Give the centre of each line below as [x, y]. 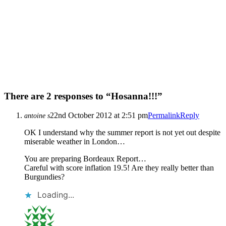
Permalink [164, 116]
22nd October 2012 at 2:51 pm [99, 116]
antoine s [37, 116]
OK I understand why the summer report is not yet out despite [122, 133]
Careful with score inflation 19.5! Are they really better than [119, 168]
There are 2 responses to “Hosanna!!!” [83, 96]
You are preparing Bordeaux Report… [85, 159]
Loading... [56, 195]
